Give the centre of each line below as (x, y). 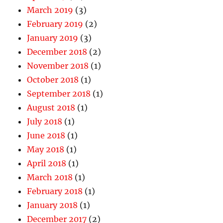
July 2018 (45, 122)
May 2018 (46, 150)
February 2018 (55, 191)
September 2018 (59, 94)
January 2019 (53, 38)
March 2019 (50, 10)
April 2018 (47, 164)
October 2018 (53, 80)
